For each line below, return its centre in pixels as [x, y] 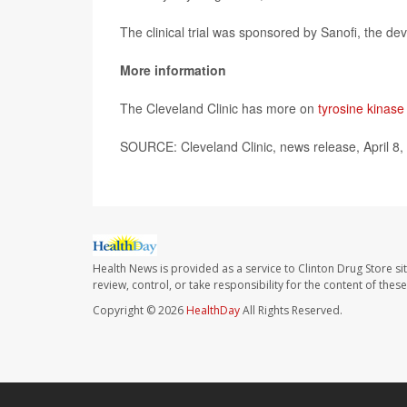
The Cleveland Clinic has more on [219, 108]
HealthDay [213, 311]
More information [173, 70]
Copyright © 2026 [139, 311]
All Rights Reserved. [291, 311]
